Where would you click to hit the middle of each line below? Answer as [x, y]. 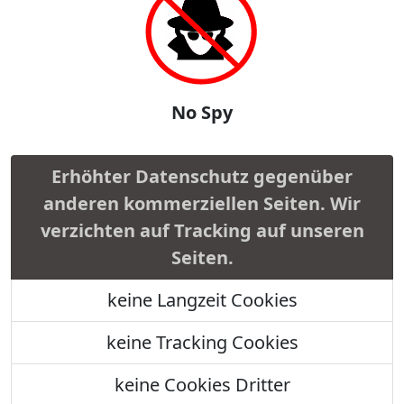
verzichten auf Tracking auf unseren [202, 231]
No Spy [202, 113]
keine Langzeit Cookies [202, 300]
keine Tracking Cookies [202, 343]
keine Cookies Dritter [202, 385]
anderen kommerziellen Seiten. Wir [202, 204]
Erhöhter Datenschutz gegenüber [202, 177]
